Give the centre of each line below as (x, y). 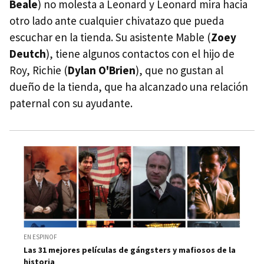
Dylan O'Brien (102, 70)
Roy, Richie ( (39, 70)
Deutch (28, 53)
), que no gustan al (179, 70)
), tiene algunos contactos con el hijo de (140, 53)
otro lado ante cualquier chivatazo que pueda (117, 20)
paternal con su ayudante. (71, 103)
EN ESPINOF (40, 237)
